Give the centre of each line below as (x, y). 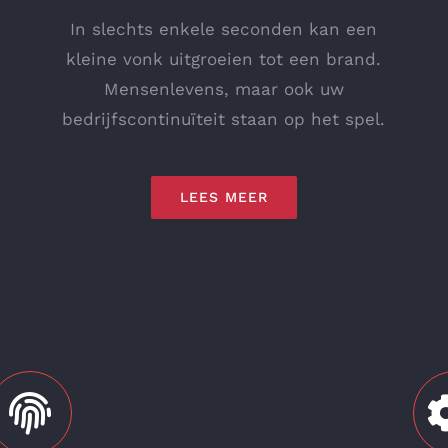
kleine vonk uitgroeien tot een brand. (224, 58)
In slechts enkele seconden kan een (224, 28)
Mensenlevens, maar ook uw (223, 88)
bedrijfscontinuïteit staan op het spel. (224, 118)
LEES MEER (223, 196)
